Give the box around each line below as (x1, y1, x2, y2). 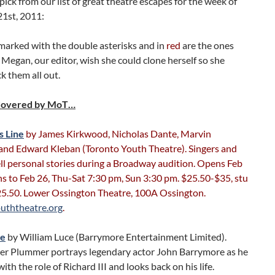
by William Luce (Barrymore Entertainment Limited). (6, 231, 227, 242)
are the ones (182, 39, 234, 51)
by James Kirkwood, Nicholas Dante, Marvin (24, 128, 211, 139)
